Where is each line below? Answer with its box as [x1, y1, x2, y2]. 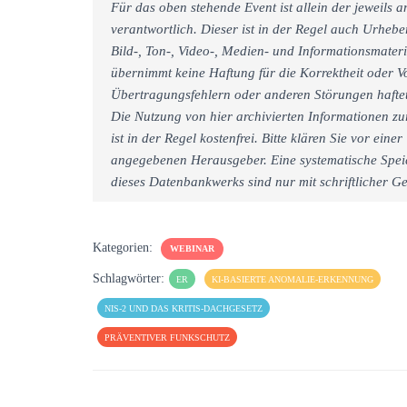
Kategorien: [93, 240, 156, 254]
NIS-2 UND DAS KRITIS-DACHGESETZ [104, 303, 263, 313]
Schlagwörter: [93, 271, 164, 285]
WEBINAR [170, 243, 214, 253]
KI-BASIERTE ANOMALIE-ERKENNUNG [212, 273, 373, 284]
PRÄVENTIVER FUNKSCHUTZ [104, 332, 230, 342]
